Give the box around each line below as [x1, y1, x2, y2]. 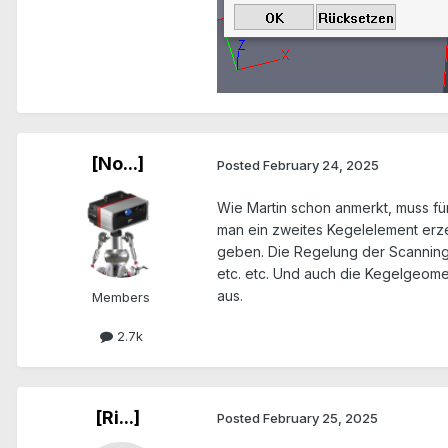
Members [92, 289, 150, 306]
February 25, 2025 [263, 410, 378, 427]
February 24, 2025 [263, 156, 379, 173]
